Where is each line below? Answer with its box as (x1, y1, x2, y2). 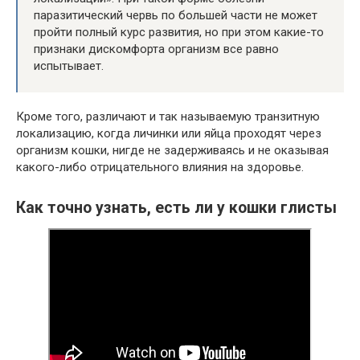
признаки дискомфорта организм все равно (34, 42, 279, 57)
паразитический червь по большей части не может (34, 8, 317, 23)
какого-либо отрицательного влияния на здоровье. (16, 160, 304, 175)
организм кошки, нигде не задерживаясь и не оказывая (16, 143, 329, 158)
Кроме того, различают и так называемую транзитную (16, 109, 320, 125)
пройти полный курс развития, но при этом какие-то (34, 25, 324, 40)
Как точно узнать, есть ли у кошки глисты (16, 198, 337, 218)
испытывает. (34, 59, 104, 74)
